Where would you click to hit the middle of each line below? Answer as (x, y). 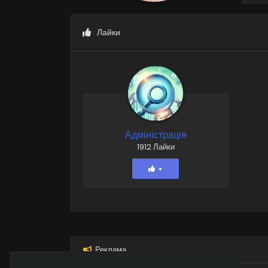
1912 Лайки (156, 147)
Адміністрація (156, 135)
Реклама (111, 250)
